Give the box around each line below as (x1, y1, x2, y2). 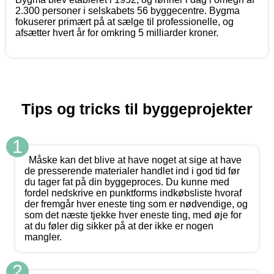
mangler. (24, 232, 62, 243)
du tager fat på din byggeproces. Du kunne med (24, 177, 229, 188)
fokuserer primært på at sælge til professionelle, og (15, 17, 234, 28)
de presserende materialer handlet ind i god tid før (24, 166, 240, 177)
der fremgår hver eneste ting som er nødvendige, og (24, 199, 248, 210)
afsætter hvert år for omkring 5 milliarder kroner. (15, 28, 218, 39)
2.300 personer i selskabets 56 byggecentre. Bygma (15, 6, 240, 17)
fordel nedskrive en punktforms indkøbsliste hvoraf (24, 188, 242, 199)
